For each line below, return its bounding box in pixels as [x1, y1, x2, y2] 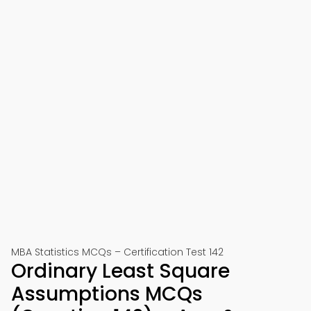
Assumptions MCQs [11, 280, 203, 308]
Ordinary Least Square [11, 258, 230, 285]
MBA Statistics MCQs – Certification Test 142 [11, 245, 224, 259]
